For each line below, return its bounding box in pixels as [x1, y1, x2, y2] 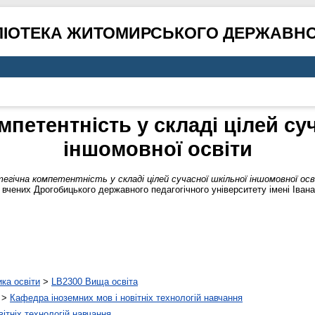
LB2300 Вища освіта [51, 276, 138, 288]
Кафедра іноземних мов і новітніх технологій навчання [10, 292, 243, 304]
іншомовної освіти [63, 137, 252, 161]
